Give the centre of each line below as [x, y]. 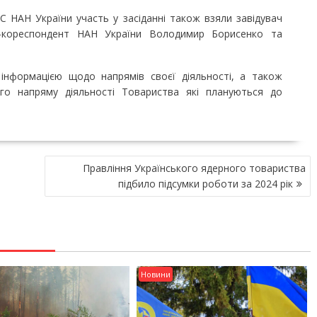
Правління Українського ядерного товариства [194, 168]
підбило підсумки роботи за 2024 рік [206, 183]
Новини [156, 274]
